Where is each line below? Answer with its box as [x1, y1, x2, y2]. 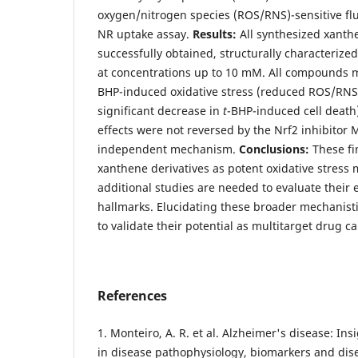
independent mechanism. [97, 141, 239, 157]
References [97, 287, 167, 305]
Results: [193, 26, 237, 42]
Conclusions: [239, 141, 309, 157]
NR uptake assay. [97, 26, 193, 42]
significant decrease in [97, 103, 223, 119]
